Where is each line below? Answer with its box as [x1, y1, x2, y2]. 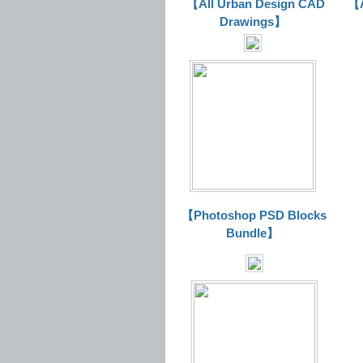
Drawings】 [219, 15, 286, 28]
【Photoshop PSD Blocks [181, 208, 327, 222]
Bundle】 [226, 226, 279, 240]
